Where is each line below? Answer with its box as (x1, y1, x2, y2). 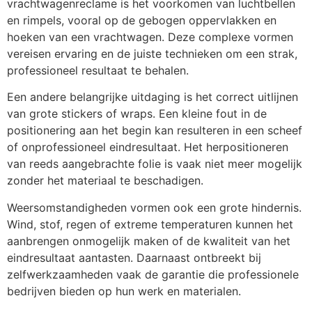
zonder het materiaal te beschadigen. (7, 173, 203, 188)
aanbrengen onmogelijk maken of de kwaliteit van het (7, 233, 290, 248)
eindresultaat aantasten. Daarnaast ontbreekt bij (7, 250, 261, 265)
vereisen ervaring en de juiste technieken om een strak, (7, 47, 297, 61)
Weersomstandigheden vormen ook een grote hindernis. (7, 200, 302, 214)
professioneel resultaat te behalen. (7, 63, 189, 78)
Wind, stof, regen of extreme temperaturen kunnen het (7, 217, 293, 231)
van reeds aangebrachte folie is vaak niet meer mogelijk (7, 157, 302, 171)
